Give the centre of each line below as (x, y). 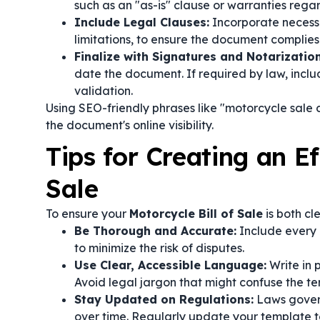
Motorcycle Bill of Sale (196, 214)
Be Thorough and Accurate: (155, 231)
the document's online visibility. (130, 125)
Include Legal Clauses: (142, 22)
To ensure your (87, 214)
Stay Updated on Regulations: (164, 299)
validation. (104, 91)
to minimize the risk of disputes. (159, 248)
